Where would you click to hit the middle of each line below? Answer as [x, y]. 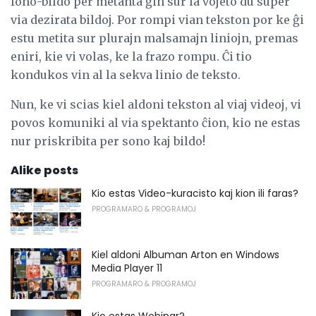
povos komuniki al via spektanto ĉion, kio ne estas [156, 123]
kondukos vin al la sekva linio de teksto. [126, 75]
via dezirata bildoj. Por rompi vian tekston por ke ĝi [157, 20]
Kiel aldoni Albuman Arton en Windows [186, 254]
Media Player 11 [127, 268]
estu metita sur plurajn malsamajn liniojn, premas [154, 38]
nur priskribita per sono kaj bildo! [108, 141]
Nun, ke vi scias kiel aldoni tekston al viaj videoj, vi [156, 105]
